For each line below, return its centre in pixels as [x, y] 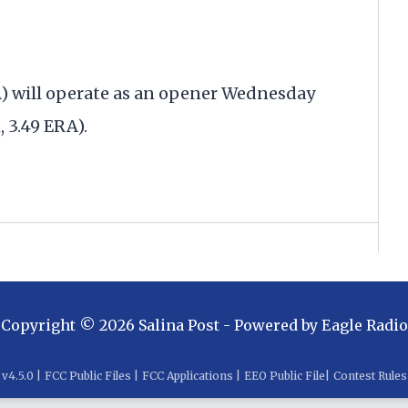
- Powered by [268, 326]
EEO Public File [284, 376]
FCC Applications [187, 376]
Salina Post [178, 326]
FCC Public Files [87, 376]
